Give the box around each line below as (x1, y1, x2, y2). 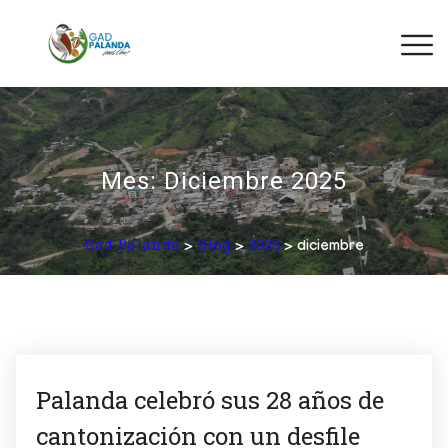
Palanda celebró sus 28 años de (36, 383, 384, 416)
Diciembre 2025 (164, 166, 347, 195)
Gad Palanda (84, 233, 180, 254)
